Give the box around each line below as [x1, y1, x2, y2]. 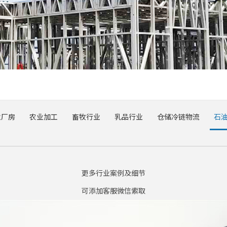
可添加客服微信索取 [82, 185, 145, 196]
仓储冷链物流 [157, 111, 200, 122]
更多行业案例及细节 [82, 168, 145, 178]
